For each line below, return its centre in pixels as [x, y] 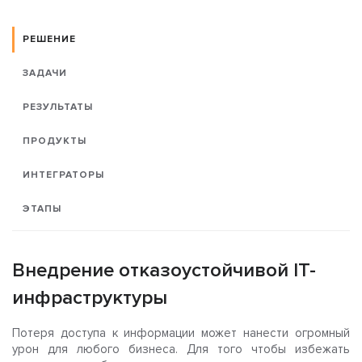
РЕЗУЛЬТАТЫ [58, 107]
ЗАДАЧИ [45, 74]
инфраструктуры [90, 298]
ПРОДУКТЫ [55, 141]
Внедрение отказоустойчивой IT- [164, 271]
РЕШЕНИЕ [49, 40]
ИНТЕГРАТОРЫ [63, 175]
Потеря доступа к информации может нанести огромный [181, 333]
